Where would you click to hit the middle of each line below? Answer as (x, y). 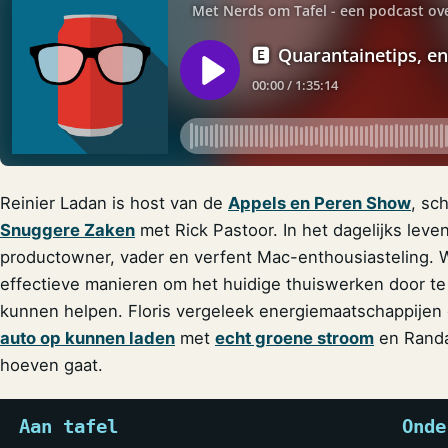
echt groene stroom (294, 338)
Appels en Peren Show (319, 203)
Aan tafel (69, 426)
